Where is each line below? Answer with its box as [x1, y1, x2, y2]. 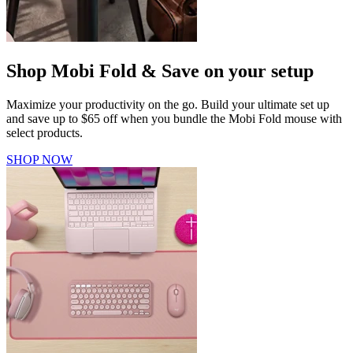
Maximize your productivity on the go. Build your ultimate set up [6, 97, 329, 111]
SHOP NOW [6, 152, 72, 166]
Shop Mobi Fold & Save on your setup [6, 60, 314, 81]
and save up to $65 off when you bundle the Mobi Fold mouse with [6, 111, 342, 125]
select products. [6, 125, 83, 139]
